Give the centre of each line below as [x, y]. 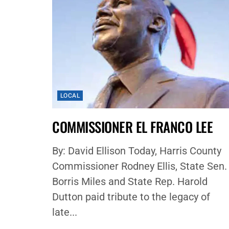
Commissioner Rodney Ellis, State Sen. [140, 166]
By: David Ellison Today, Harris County [137, 151]
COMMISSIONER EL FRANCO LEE [133, 127]
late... [65, 212]
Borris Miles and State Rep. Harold [130, 182]
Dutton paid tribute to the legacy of [131, 197]
